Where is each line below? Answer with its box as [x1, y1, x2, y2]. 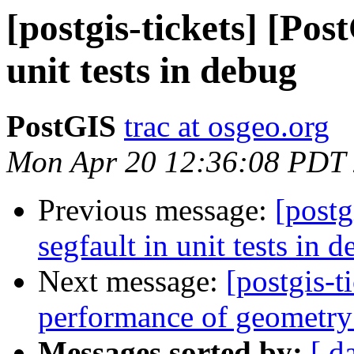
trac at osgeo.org [124, 109, 330, 144]
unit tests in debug [6, 50, 297, 91]
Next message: [38, 264, 226, 299]
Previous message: [38, 193, 275, 228]
